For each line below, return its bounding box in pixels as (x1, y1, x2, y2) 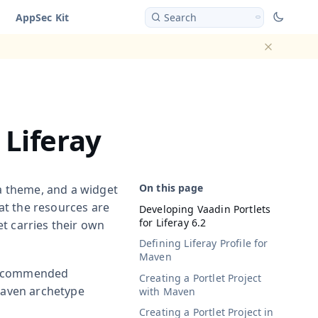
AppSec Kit (15, 10, 70, 24)
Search (164, 10, 197, 24)
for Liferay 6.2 (139, 215, 207, 229)
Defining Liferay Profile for (139, 236, 268, 251)
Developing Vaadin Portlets (139, 202, 271, 216)
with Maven (139, 284, 196, 298)
